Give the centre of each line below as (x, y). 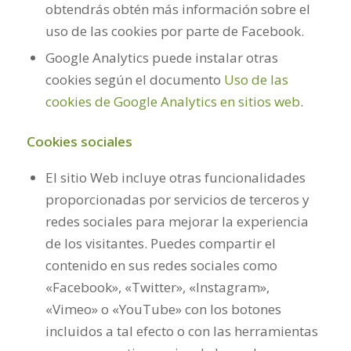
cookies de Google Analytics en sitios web (172, 102)
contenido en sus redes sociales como (161, 265)
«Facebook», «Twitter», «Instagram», (157, 287)
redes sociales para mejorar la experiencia (177, 221)
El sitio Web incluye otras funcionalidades (175, 177)
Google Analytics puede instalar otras (161, 58)
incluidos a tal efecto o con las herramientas (181, 331)
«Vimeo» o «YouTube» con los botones (163, 309)
